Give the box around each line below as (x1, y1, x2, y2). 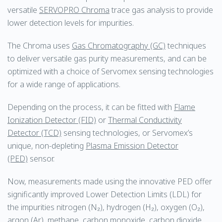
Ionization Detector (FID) (7, 114, 96, 125)
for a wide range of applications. (7, 79, 120, 90)
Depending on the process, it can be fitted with (7, 102, 174, 112)
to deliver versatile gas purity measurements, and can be (7, 53, 207, 64)
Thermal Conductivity (108, 114, 182, 125)
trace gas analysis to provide (110, 4, 213, 15)
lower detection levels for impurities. (7, 17, 134, 28)
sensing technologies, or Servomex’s (61, 127, 193, 138)
